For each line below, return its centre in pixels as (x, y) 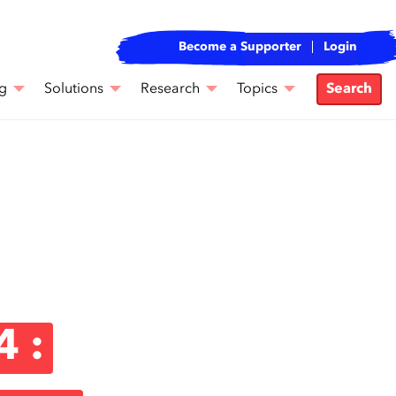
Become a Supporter (240, 47)
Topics (257, 89)
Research (170, 89)
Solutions (74, 89)
